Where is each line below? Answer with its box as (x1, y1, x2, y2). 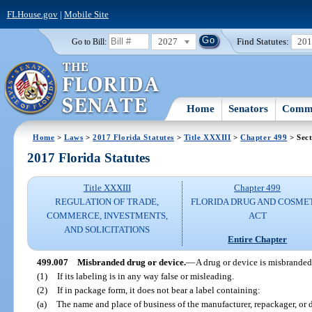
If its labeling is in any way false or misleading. (56, 270, 234, 281)
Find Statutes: (237, 36, 290, 47)
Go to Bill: (71, 37, 107, 46)
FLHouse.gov (6, 8, 58, 19)
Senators (228, 102, 269, 114)
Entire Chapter (228, 233, 288, 244)
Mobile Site (63, 8, 109, 19)
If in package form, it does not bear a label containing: (56, 284, 260, 295)
